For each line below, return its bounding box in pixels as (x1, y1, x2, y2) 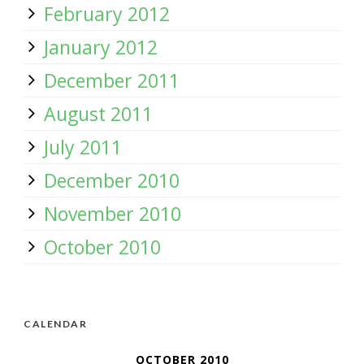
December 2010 (44, 167, 180, 193)
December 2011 (44, 67, 180, 93)
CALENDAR (24, 318, 87, 330)
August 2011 (44, 101, 153, 127)
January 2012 (44, 34, 158, 60)
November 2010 (44, 201, 181, 227)
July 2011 (44, 134, 122, 160)
